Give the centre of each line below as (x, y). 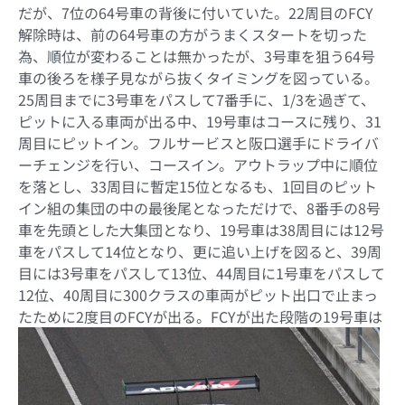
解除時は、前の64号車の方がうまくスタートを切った (193, 35)
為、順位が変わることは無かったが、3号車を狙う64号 (197, 57)
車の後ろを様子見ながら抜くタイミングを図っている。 (198, 78)
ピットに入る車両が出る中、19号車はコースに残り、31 (200, 122)
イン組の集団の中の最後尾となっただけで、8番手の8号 (199, 208)
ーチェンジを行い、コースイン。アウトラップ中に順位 (198, 165)
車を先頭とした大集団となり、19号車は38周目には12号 (201, 230)
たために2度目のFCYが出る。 (114, 317)
